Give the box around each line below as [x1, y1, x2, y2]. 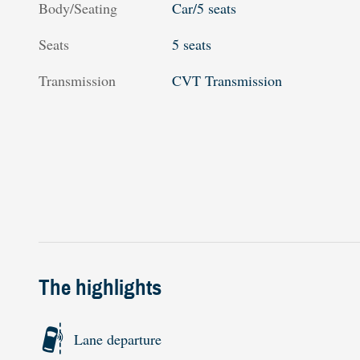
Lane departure [74, 329, 162, 349]
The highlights [39, 274, 162, 302]
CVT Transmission [172, 70, 283, 90]
